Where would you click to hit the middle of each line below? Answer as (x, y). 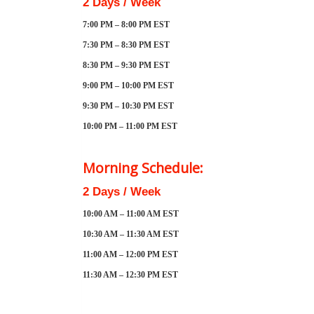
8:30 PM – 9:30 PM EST (126, 65)
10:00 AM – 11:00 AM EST (131, 213)
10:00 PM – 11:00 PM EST (130, 126)
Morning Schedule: (143, 168)
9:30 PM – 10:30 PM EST (128, 105)
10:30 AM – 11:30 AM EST (131, 234)
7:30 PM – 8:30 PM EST (126, 45)
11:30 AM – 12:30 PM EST (130, 274)
